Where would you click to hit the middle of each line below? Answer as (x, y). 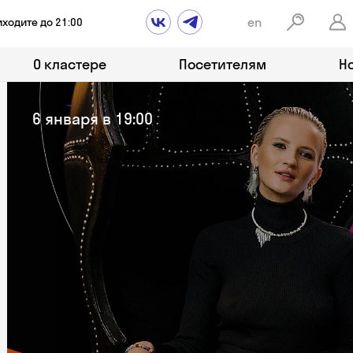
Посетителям (222, 64)
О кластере (69, 64)
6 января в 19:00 (92, 119)
